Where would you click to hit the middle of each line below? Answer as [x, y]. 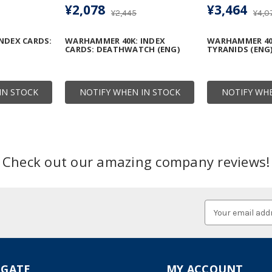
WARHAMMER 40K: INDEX [115, 41]
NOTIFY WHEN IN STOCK [130, 92]
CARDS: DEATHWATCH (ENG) [122, 49]
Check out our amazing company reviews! [136, 162]
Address [220, 219]
